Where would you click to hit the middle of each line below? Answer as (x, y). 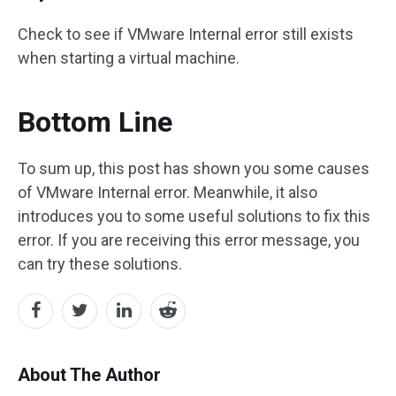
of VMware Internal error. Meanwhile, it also (168, 192)
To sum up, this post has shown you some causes (194, 168)
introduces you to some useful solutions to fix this (194, 216)
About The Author (89, 374)
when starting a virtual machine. (129, 57)
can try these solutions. (100, 263)
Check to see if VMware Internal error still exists (186, 34)
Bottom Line (95, 122)
